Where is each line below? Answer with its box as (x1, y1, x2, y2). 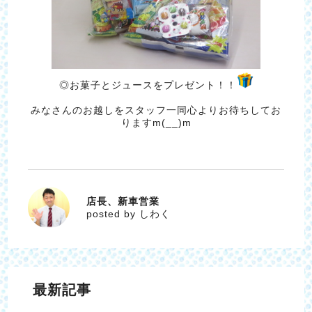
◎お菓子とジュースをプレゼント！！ (58, 79, 237, 91)
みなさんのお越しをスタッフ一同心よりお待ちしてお (31, 104, 281, 116)
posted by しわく (86, 208, 171, 219)
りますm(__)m (120, 116, 192, 128)
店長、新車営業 (86, 195, 159, 207)
